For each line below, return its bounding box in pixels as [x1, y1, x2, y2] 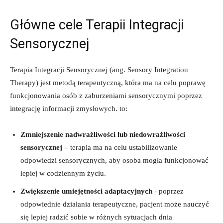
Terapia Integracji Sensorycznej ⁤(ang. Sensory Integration [10, 65, 188, 74]
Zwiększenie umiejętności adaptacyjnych [20, 187, 152, 195]
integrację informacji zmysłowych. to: [10, 104, 127, 112]
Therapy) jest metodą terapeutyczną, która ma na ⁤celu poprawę [10, 78, 206, 87]
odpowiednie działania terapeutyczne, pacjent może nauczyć [20, 200, 209, 208]
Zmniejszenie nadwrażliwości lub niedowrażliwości [20, 130, 185, 138]
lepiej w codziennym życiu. [20, 169, 106, 177]
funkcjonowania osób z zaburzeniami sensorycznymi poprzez [10, 91, 202, 100]
